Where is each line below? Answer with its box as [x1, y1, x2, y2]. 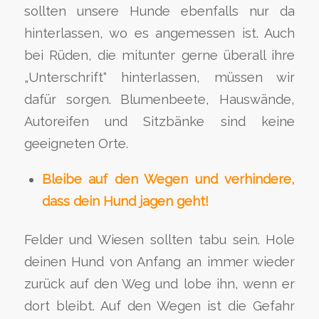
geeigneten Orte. [23, 136, 128, 152]
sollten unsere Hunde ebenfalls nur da [23, 4, 296, 19]
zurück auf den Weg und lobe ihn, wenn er [23, 276, 296, 291]
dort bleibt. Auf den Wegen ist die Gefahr [23, 298, 296, 313]
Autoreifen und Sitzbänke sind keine [23, 114, 296, 130]
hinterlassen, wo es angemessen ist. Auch [23, 26, 296, 41]
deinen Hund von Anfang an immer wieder [23, 253, 296, 269]
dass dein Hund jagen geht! [41, 193, 209, 209]
